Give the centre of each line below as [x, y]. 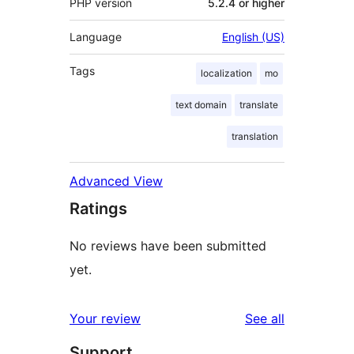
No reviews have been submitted [168, 245]
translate [259, 104]
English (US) [253, 36]
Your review [105, 318]
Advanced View [116, 181]
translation [255, 136]
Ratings [98, 208]
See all [265, 318]
